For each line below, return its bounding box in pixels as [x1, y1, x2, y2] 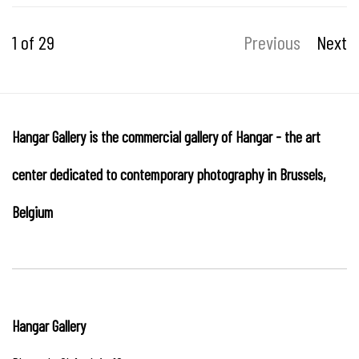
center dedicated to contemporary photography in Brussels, [12, 164, 325, 184]
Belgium [12, 202, 53, 221]
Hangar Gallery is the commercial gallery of [12, 127, 236, 146]
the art [284, 127, 321, 146]
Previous [244, 30, 301, 54]
